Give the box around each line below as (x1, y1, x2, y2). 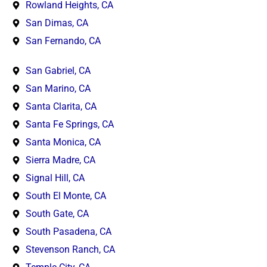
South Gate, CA (25, 207, 89, 219)
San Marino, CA (25, 82, 91, 94)
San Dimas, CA (25, 17, 88, 29)
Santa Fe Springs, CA (25, 118, 114, 130)
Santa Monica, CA (25, 136, 101, 148)
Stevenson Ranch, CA (25, 243, 115, 255)
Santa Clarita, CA (25, 100, 97, 112)
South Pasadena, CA (25, 225, 111, 237)
